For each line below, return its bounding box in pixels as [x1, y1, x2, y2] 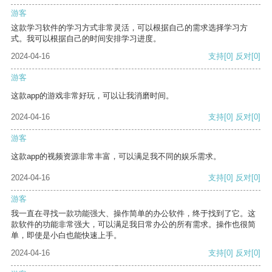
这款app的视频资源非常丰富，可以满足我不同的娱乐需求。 [11, 152, 221, 161]
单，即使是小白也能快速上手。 [11, 231, 121, 240]
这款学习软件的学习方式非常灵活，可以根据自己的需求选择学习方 [11, 23, 248, 33]
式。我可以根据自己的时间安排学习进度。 [11, 34, 161, 44]
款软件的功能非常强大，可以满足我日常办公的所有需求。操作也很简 [11, 220, 256, 229]
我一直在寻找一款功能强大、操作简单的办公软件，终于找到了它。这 [11, 209, 256, 219]
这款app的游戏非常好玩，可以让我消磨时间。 [11, 91, 174, 101]
